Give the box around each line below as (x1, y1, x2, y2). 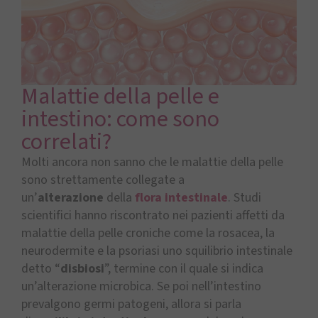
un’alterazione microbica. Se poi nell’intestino (21, 278, 261, 296)
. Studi (228, 189, 261, 207)
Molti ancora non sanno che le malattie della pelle (21, 153, 283, 172)
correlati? (21, 126, 111, 159)
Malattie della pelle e (21, 80, 219, 114)
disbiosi (60, 260, 104, 278)
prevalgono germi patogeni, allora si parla (21, 295, 241, 314)
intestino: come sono (21, 103, 219, 136)
